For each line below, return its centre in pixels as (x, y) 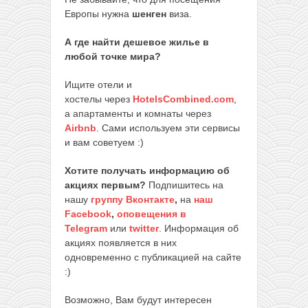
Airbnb (80, 128)
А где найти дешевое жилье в (137, 42)
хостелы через (99, 99)
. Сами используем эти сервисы (168, 128)
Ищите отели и (98, 84)
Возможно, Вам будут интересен (138, 299)
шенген (149, 13)
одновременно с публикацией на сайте (153, 257)
